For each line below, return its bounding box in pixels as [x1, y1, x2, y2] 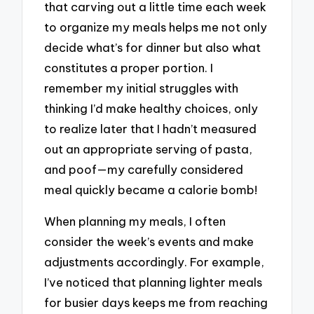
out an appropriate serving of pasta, [44, 142, 253, 157]
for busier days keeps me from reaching [44, 295, 268, 310]
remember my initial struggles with [44, 81, 239, 96]
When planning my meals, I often [44, 214, 226, 228]
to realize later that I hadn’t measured [44, 121, 257, 137]
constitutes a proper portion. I [44, 60, 214, 76]
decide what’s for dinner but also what [44, 40, 261, 55]
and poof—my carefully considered [44, 162, 244, 177]
